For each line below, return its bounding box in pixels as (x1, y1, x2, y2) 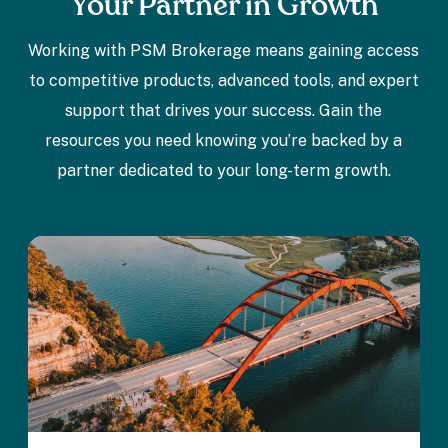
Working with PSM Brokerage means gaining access (28, 41, 420, 61)
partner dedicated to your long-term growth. (56, 161, 391, 181)
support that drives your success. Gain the (65, 101, 383, 121)
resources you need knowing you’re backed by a (45, 131, 403, 151)
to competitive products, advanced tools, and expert (28, 71, 419, 91)
